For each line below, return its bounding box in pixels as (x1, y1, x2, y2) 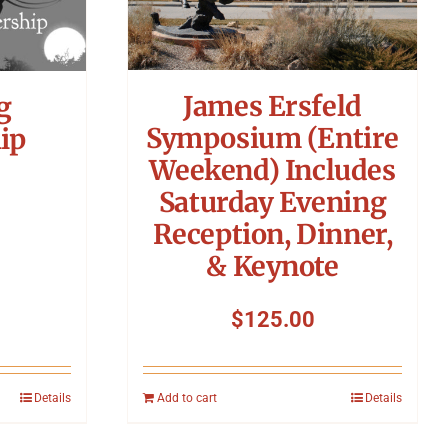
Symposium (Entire (145, 120, 400, 155)
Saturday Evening (158, 184, 387, 219)
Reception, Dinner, (152, 216, 393, 251)
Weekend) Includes (149, 152, 396, 187)
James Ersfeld (183, 88, 362, 123)
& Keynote (206, 248, 339, 283)
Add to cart (157, 390, 217, 405)
